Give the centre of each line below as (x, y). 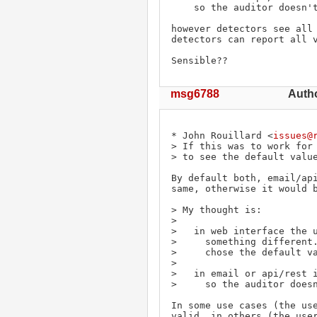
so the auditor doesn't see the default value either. (183, 7)
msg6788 (195, 93)
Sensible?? (200, 60)
